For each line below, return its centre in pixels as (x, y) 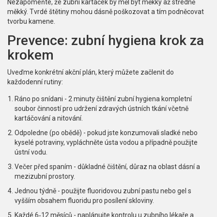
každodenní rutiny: (35, 82)
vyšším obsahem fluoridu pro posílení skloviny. (84, 201)
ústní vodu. (31, 152)
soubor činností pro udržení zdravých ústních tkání (91, 109)
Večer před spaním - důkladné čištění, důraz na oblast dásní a (107, 167)
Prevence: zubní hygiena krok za (106, 41)
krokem (31, 55)
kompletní (177, 99)
